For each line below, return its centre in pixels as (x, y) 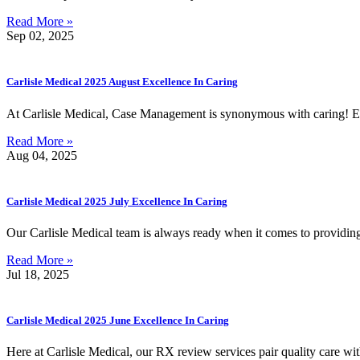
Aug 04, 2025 (42, 155)
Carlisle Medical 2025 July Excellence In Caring (117, 201)
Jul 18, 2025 (38, 274)
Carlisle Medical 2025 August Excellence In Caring (122, 82)
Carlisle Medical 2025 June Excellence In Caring (118, 321)
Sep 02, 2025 (40, 36)
